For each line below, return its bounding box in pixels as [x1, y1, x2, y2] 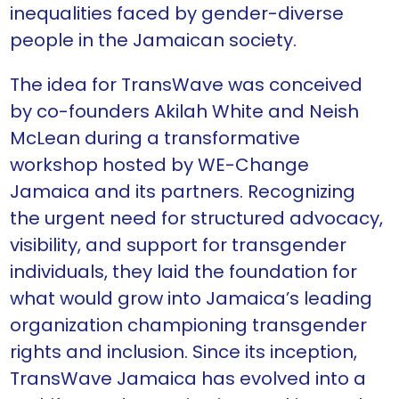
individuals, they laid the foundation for [10, 259, 357, 285]
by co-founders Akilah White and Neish [10, 99, 359, 125]
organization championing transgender [10, 313, 367, 338]
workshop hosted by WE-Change [10, 152, 309, 178]
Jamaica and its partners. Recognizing [10, 179, 355, 205]
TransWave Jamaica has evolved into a [10, 366, 366, 392]
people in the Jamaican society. [10, 28, 297, 53]
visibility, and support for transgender [10, 232, 346, 258]
